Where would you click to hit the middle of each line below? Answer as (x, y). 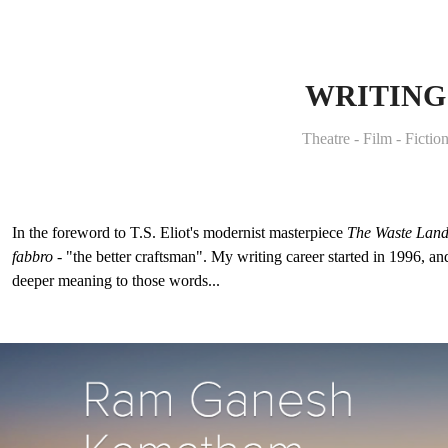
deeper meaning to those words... (116, 280)
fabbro (35, 256)
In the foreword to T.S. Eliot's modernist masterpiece (180, 232)
